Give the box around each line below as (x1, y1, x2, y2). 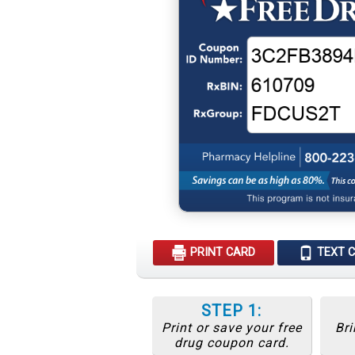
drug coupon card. (174, 335, 289, 351)
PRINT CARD (187, 246, 256, 260)
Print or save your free (161, 320, 302, 336)
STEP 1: (201, 301, 262, 321)
